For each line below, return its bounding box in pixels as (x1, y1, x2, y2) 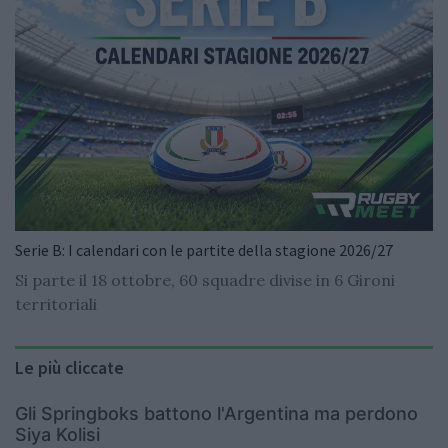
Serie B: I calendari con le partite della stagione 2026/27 (15, 240, 393, 261)
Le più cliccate (15, 357, 124, 380)
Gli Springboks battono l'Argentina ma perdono (15, 403, 418, 425)
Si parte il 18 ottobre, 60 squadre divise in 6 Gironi (15, 270, 395, 291)
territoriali (15, 294, 97, 315)
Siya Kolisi (15, 424, 100, 446)
